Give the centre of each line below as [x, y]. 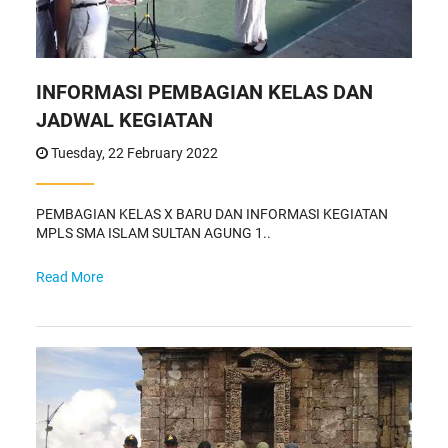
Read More [69, 276]
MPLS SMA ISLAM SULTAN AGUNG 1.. [153, 232]
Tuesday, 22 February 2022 [132, 152]
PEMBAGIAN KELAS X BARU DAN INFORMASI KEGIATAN [211, 213]
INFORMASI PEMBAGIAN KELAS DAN [204, 91]
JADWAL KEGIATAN [124, 119]
